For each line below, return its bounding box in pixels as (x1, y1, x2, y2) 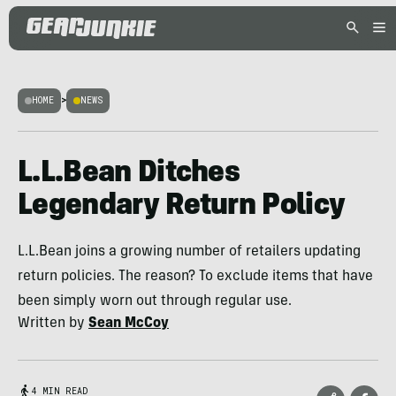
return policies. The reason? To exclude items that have (18, 270, 373, 284)
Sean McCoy (88, 316, 169, 331)
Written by (18, 316, 88, 331)
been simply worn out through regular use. (18, 294, 292, 308)
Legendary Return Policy (18, 192, 346, 222)
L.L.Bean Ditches (18, 159, 240, 189)
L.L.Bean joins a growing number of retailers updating (18, 245, 361, 259)
